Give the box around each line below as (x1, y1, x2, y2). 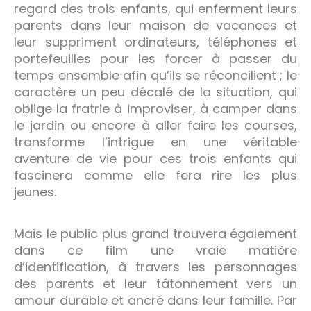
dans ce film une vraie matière (14, 241, 297, 259)
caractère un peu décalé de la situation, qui (14, 83, 297, 101)
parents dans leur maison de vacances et (14, 16, 297, 34)
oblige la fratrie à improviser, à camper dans (14, 99, 297, 117)
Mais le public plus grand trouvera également (14, 224, 297, 242)
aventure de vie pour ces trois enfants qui (14, 149, 297, 167)
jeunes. (14, 183, 56, 201)
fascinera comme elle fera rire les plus (14, 166, 297, 184)
